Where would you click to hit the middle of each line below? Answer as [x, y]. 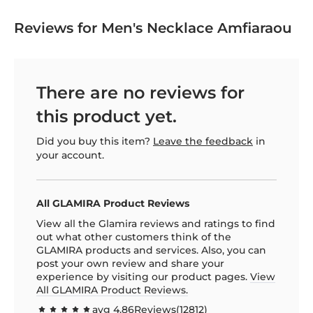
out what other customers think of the [134, 236]
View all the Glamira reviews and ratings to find [156, 223]
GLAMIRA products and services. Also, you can [151, 250]
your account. [70, 155]
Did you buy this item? [95, 141]
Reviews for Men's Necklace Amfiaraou [153, 28]
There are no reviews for [140, 92]
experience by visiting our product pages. [143, 276]
